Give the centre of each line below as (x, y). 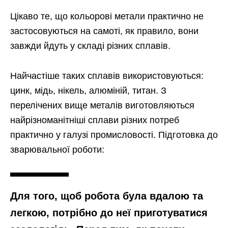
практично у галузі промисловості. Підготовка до (114, 135)
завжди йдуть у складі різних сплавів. (90, 46)
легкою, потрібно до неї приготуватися (109, 212)
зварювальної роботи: (57, 149)
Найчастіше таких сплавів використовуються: (107, 76)
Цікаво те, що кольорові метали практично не (107, 16)
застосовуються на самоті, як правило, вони (104, 31)
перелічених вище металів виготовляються (102, 105)
